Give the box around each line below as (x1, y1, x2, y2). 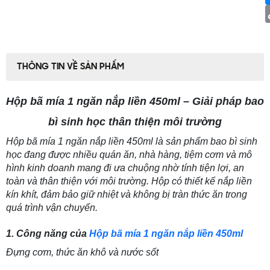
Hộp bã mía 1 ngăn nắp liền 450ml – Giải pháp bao (6, 95, 264, 107)
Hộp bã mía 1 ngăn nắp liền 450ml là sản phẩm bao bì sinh (6, 136, 257, 146)
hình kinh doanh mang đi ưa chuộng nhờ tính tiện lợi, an (6, 162, 244, 173)
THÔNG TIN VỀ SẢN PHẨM (17, 61, 124, 72)
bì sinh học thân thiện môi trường (48, 115, 222, 128)
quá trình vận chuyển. (6, 202, 98, 213)
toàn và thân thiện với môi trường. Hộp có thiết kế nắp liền (6, 175, 252, 186)
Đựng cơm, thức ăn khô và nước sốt (6, 246, 159, 257)
